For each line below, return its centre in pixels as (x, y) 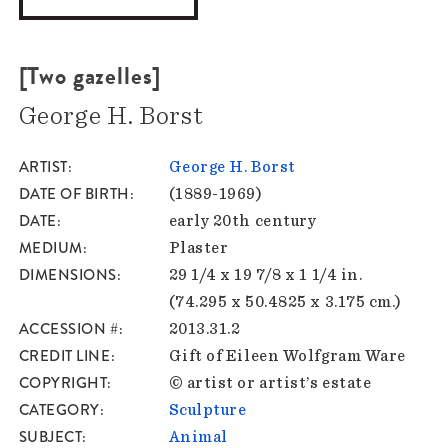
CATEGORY (59, 410)
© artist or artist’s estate (270, 383)
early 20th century (242, 221)
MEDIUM (50, 248)
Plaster (198, 248)
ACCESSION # (68, 329)
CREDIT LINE (64, 356)
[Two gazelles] (89, 76)
